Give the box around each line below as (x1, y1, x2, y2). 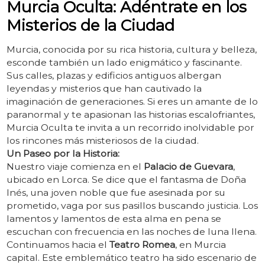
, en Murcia (174, 239, 226, 251)
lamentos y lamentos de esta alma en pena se (6, 213, 221, 225)
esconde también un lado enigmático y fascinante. (6, 57, 242, 69)
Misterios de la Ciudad (6, 16, 174, 35)
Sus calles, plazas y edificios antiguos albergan (6, 70, 221, 82)
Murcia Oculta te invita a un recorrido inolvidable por (6, 122, 254, 134)
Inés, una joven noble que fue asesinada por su (6, 187, 225, 199)
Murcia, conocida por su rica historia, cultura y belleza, (6, 44, 257, 56)
